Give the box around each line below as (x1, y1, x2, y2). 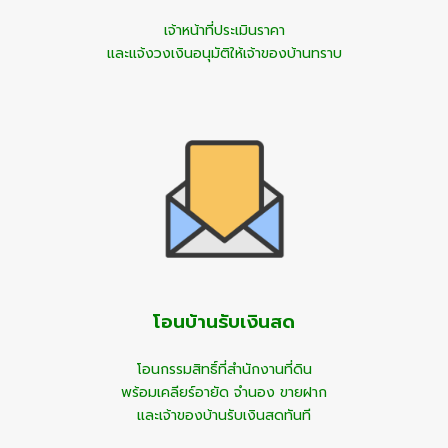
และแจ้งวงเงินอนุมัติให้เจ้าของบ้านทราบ (106, 42, 342, 64)
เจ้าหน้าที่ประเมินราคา (163, 19, 285, 41)
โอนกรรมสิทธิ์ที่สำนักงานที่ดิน (136, 359, 312, 381)
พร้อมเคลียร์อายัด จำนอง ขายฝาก (121, 382, 327, 404)
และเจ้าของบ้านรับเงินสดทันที (137, 405, 311, 427)
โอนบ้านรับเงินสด (153, 308, 295, 337)
